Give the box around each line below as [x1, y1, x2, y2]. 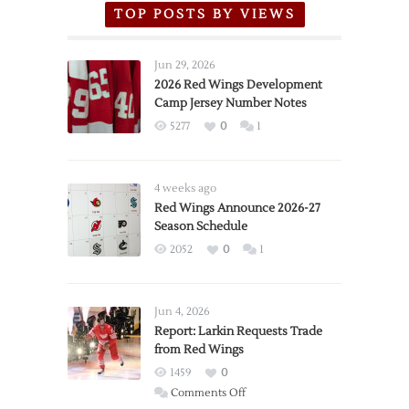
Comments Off [171, 386, 246, 400]
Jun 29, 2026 [154, 58, 215, 72]
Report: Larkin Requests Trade [154, 324, 322, 339]
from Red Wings [154, 342, 244, 357]
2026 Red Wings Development [154, 78, 322, 92]
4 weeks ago [154, 182, 216, 195]
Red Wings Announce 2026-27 [154, 201, 320, 215]
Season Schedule [154, 219, 247, 234]
